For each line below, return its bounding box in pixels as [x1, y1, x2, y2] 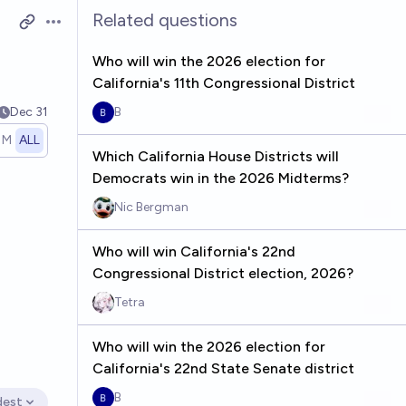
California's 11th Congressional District [92, 74, 355, 92]
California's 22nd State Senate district [92, 360, 354, 377]
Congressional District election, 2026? [92, 265, 353, 282]
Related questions [92, 9, 237, 31]
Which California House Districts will [92, 148, 339, 165]
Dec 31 [9, 104, 48, 120]
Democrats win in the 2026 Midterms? [92, 169, 349, 187]
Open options [43, 22, 134, 40]
